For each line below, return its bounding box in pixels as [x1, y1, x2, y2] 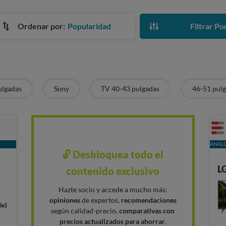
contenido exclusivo [66, 165, 160, 178]
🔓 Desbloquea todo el [62, 148, 164, 161]
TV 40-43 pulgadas [101, 84, 160, 93]
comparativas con [119, 206, 175, 215]
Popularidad [68, 21, 111, 31]
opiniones [49, 196, 82, 205]
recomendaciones [121, 196, 177, 205]
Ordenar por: [18, 21, 65, 31]
